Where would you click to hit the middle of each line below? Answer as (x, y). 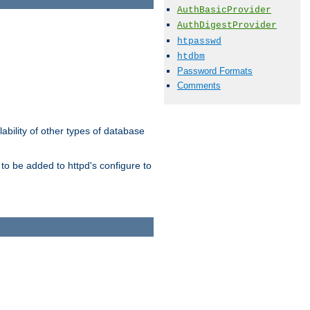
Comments (199, 86)
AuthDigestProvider (227, 26)
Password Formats (215, 71)
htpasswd (199, 41)
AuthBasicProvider (224, 10)
